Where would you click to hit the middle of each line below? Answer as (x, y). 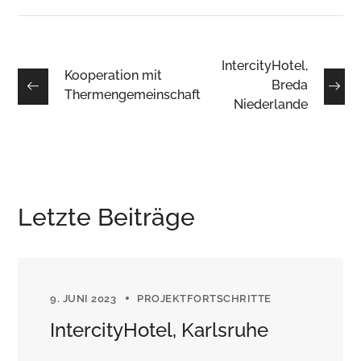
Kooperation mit (114, 75)
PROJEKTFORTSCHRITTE (204, 299)
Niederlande (270, 104)
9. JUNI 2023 (83, 299)
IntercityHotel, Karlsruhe (160, 330)
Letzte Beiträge (107, 217)
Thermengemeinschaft (133, 95)
